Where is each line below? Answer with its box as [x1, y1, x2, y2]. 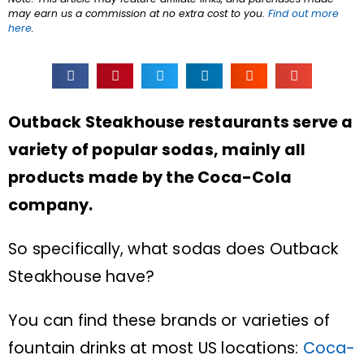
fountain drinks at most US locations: [8, 337, 303, 360]
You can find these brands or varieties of [8, 310, 331, 332]
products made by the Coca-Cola [8, 167, 292, 189]
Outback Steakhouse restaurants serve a [8, 111, 353, 134]
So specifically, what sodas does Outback [8, 238, 340, 261]
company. [8, 194, 93, 217]
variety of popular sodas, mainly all [8, 139, 306, 162]
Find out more [268, 6, 339, 21]
